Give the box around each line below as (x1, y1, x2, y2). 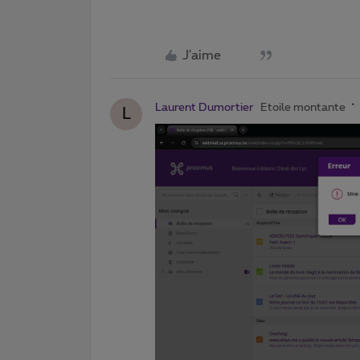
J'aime (182, 49, 221, 63)
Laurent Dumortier (155, 102, 254, 114)
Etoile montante (260, 102, 346, 114)
